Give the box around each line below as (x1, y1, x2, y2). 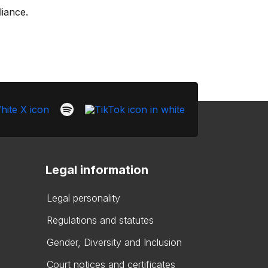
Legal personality (47, 192, 120, 204)
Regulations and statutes (47, 214, 154, 226)
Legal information (45, 163, 148, 177)
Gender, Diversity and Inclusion (47, 236, 182, 248)
